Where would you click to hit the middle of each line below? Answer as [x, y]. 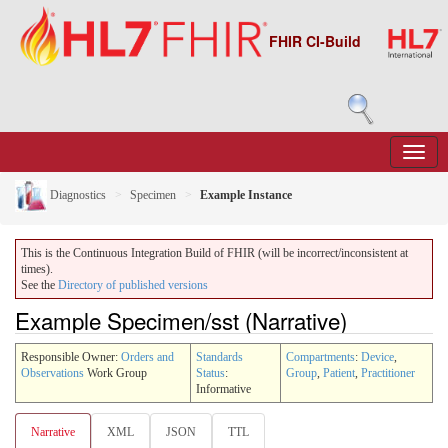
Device [377, 356]
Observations [52, 372]
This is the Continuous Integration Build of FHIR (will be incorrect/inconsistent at [214, 253]
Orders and [147, 356]
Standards [219, 356]
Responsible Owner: [71, 356]
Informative [223, 388]
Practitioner [388, 372]
